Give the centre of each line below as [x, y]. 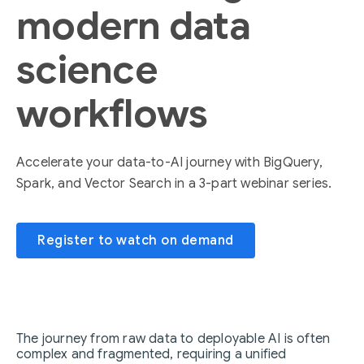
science [87, 70]
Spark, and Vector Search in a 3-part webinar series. [176, 184]
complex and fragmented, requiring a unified [152, 354]
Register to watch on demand [136, 240]
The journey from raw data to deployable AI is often [173, 339]
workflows [112, 114]
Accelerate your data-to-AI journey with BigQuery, [169, 162]
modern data [133, 26]
